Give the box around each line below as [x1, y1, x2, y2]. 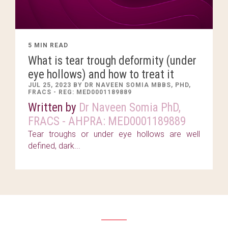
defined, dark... [28, 141, 80, 151]
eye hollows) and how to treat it [28, 68, 174, 82]
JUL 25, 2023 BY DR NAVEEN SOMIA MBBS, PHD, [28, 81, 191, 89]
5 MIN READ [28, 42, 68, 49]
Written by [28, 101, 79, 115]
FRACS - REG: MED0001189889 [28, 89, 132, 96]
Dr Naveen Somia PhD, [79, 101, 181, 115]
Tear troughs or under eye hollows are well [28, 129, 200, 139]
